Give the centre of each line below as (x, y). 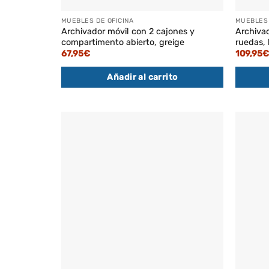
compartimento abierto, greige (122, 42)
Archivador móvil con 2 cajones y (128, 31)
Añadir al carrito (142, 77)
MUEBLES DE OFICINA (97, 20)
